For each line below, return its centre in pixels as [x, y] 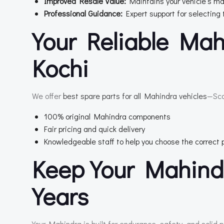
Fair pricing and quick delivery [94, 129]
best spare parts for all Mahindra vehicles [135, 96]
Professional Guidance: [83, 13]
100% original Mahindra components [107, 116]
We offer [47, 96]
